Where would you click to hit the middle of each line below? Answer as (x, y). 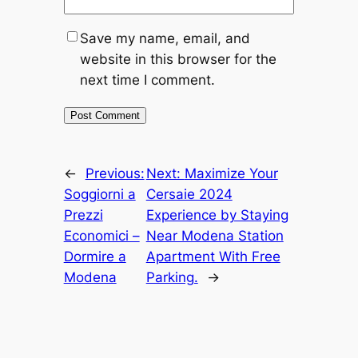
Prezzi (83, 215)
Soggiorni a (99, 194)
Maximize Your (231, 173)
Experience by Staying (217, 215)
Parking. (172, 277)
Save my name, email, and (165, 38)
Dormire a (95, 256)
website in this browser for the (178, 59)
